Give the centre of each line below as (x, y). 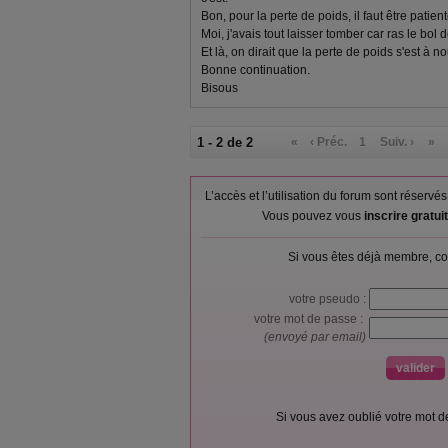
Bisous (219, 88)
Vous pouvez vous (312, 216)
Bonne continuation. (255, 70)
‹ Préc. (329, 142)
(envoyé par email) (316, 337)
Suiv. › (397, 142)
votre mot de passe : (311, 319)
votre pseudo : (329, 299)
